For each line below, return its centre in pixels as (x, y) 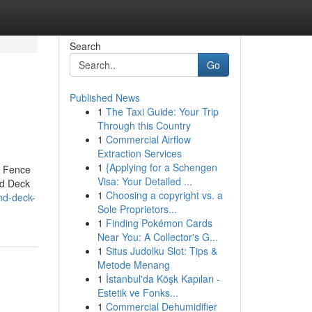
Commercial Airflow (148, 139)
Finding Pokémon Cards (159, 223)
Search (85, 46)
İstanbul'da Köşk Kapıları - (163, 279)
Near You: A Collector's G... (157, 237)
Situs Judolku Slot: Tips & (161, 251)
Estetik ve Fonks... (138, 292)
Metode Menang (133, 265)
